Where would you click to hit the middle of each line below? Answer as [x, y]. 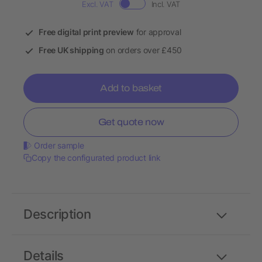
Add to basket [131, 88]
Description [57, 214]
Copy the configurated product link [96, 158]
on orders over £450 [143, 50]
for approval [157, 32]
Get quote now [131, 122]
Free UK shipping [71, 50]
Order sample [59, 146]
